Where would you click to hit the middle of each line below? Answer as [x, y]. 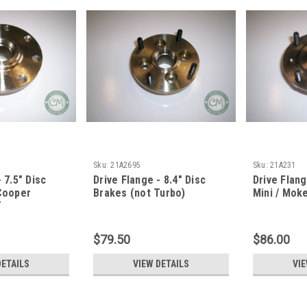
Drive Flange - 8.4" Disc [150, 180]
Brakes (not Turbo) [139, 193]
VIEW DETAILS [161, 263]
